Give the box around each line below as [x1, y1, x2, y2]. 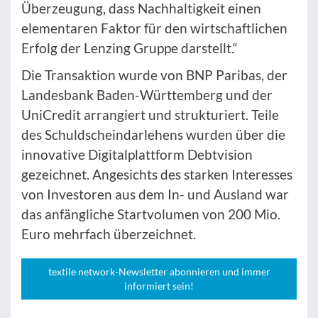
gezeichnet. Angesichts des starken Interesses [21, 166, 292, 183]
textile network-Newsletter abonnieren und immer [48, 265, 270, 278]
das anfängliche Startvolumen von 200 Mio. [21, 206, 280, 223]
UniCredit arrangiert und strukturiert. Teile [21, 106, 279, 124]
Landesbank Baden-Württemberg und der [21, 87, 273, 104]
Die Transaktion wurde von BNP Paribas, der [21, 67, 287, 84]
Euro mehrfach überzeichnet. [21, 226, 196, 243]
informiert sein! [124, 280, 194, 292]
